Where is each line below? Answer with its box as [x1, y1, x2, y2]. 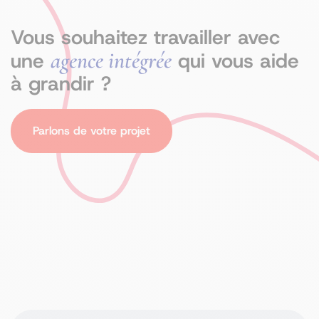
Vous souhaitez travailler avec [11, 24, 280, 51]
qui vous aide [172, 48, 299, 74]
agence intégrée [51, 47, 172, 74]
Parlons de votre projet [33, 123, 150, 138]
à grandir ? [11, 70, 111, 97]
